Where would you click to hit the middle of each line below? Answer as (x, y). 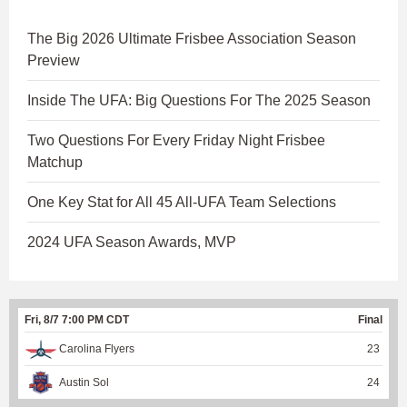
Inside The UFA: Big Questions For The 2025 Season (199, 100)
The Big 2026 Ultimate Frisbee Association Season (192, 38)
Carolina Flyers (97, 348)
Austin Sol (84, 382)
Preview (54, 60)
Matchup (55, 162)
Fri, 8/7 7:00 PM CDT (77, 319)
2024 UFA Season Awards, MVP (132, 242)
